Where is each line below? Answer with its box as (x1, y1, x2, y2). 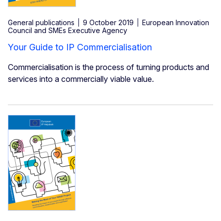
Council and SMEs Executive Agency (8, 26, 127, 35)
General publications (8, 18, 74, 27)
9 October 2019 (83, 18, 134, 27)
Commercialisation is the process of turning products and (8, 62, 209, 73)
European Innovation (142, 18, 209, 27)
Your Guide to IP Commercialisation (8, 42, 152, 53)
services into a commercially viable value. (8, 74, 154, 84)
